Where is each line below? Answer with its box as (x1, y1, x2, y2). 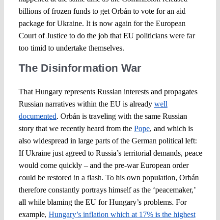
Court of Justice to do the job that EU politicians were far (18, 31, 195, 40)
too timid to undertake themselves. (18, 43, 124, 52)
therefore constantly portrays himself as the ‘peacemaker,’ (18, 185, 195, 194)
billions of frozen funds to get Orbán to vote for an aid (18, 6, 186, 15)
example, (18, 210, 49, 219)
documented (18, 111, 56, 120)
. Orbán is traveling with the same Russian (56, 111, 187, 120)
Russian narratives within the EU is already (18, 99, 154, 108)
